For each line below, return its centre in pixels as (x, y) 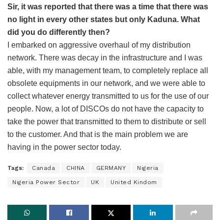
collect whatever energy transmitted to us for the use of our (108, 96)
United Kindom (134, 182)
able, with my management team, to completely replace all (108, 71)
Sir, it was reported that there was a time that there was (108, 7)
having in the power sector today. (64, 147)
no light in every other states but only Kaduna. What (104, 20)
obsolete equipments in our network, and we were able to (106, 83)
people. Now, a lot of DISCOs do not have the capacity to (106, 109)
